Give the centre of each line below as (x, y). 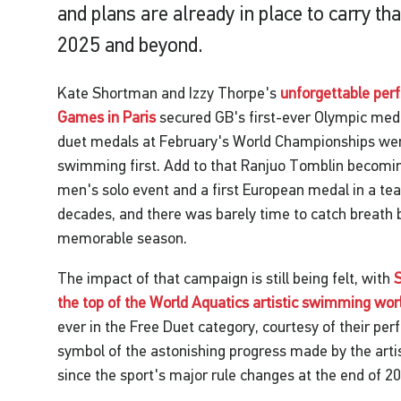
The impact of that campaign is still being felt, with (226, 279)
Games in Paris (107, 118)
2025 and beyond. (131, 45)
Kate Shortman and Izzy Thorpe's (169, 94)
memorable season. (123, 239)
